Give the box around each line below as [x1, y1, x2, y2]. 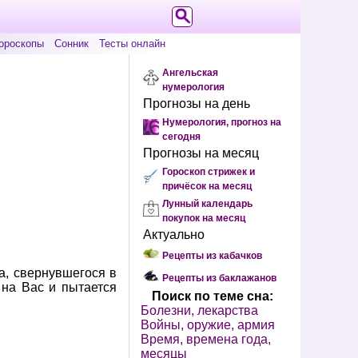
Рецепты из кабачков [162, 250, 262, 261]
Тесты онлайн [99, 38, 165, 50]
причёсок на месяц [162, 181, 252, 192]
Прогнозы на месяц [143, 146, 259, 160]
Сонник [54, 38, 89, 50]
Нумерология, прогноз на [162, 117, 281, 128]
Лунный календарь [162, 198, 253, 209]
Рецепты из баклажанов [162, 272, 276, 284]
